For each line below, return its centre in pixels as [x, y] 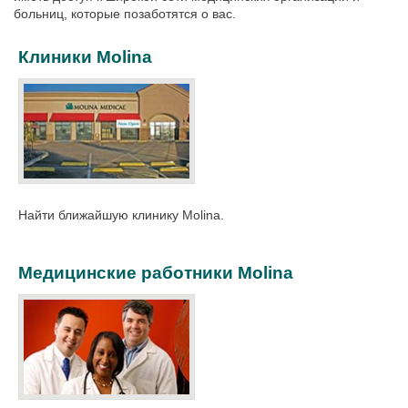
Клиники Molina [85, 57]
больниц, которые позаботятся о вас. [125, 14]
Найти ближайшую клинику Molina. [121, 214]
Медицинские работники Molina [156, 272]
